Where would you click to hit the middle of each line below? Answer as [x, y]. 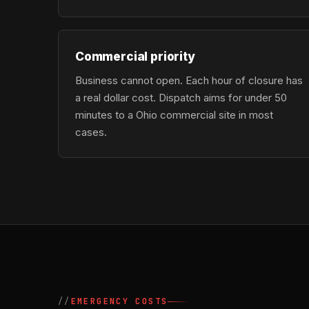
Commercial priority [135, 56]
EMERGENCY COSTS [119, 301]
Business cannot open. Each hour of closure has [189, 80]
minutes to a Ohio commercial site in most [174, 115]
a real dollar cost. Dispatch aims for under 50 [181, 98]
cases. [91, 132]
